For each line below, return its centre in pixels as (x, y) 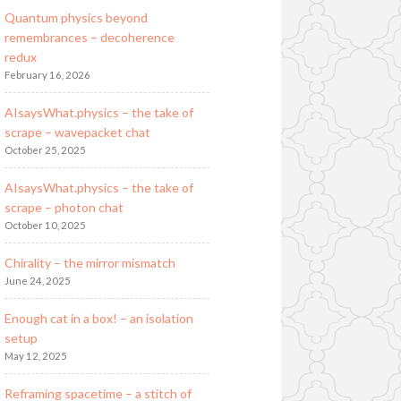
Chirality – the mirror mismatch (90, 262)
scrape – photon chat (64, 207)
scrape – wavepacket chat (77, 132)
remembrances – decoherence (89, 37)
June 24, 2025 (37, 280)
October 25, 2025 (45, 149)
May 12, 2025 (35, 355)
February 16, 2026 (47, 74)
